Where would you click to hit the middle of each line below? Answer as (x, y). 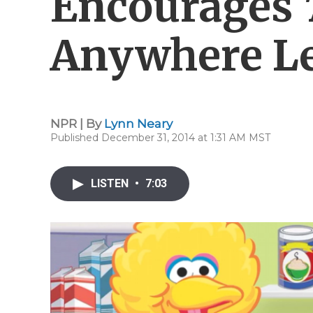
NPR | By (77, 124)
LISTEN (111, 183)
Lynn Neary (138, 124)
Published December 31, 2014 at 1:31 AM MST (160, 138)
